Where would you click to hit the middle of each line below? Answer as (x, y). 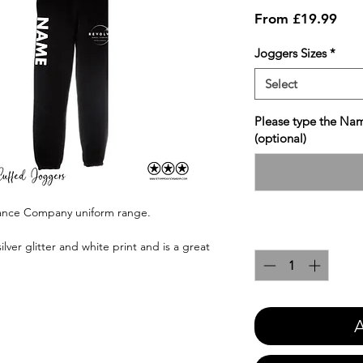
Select (281, 84)
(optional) (280, 139)
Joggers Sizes (290, 53)
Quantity (278, 235)
